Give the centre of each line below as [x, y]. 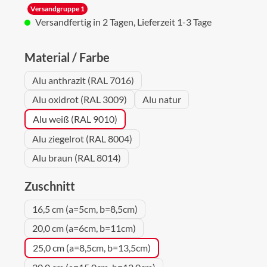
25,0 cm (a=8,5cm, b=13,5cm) [92, 248]
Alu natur [162, 99]
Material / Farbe [67, 57]
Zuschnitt [50, 186]
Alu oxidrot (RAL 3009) [80, 99]
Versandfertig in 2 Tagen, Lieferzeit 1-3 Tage [122, 22]
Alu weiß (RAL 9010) [75, 119]
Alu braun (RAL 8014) [77, 158]
